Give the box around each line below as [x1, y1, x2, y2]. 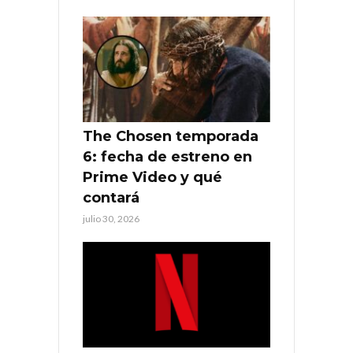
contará [83, 188, 139, 206]
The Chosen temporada [83, 127, 258, 145]
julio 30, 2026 [83, 212, 139, 225]
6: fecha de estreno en [83, 147, 252, 165]
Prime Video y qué [83, 168, 222, 186]
